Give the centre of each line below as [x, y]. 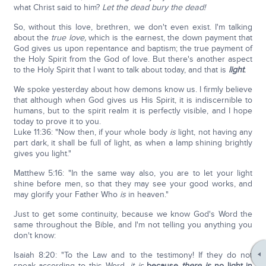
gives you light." [42, 153]
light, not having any [214, 132]
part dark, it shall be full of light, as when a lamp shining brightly [133, 143]
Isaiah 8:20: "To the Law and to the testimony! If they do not [133, 255]
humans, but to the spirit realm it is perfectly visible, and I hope [133, 111]
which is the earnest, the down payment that [169, 38]
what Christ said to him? [58, 7]
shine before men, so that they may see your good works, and [133, 184]
